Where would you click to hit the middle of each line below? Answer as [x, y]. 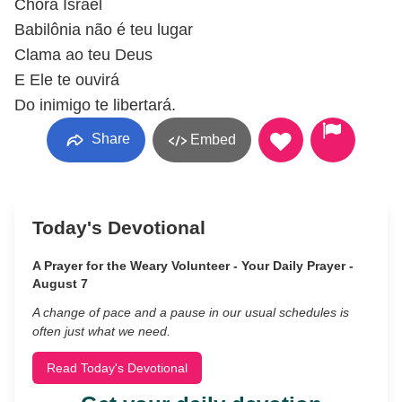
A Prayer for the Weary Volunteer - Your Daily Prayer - [193, 266]
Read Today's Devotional [117, 368]
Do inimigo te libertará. [95, 105]
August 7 [60, 284]
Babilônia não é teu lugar [104, 30]
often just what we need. [101, 331]
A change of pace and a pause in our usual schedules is [191, 312]
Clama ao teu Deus [83, 55]
